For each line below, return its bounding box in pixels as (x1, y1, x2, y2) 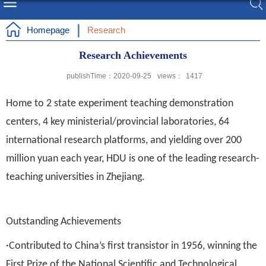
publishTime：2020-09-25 (66, 72, 151, 80)
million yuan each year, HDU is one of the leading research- (6, 153, 259, 164)
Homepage (27, 25, 69, 35)
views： (157, 72, 183, 80)
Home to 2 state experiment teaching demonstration (6, 98, 233, 109)
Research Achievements (79, 49, 187, 61)
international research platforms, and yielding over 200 (6, 135, 242, 146)
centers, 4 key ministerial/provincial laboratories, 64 (6, 116, 229, 128)
